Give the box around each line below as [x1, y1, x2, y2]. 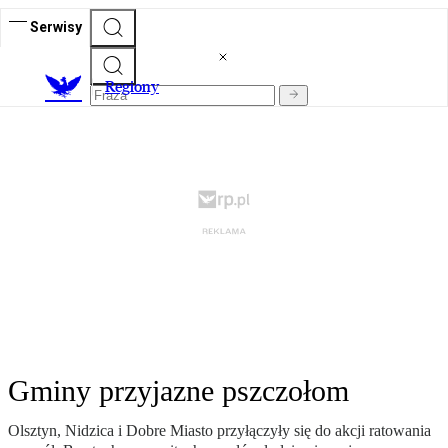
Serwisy [30, 18, 82, 35]
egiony [115, 77, 159, 97]
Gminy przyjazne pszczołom [8, 374, 349, 408]
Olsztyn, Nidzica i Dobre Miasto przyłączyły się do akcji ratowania [8, 422, 431, 440]
